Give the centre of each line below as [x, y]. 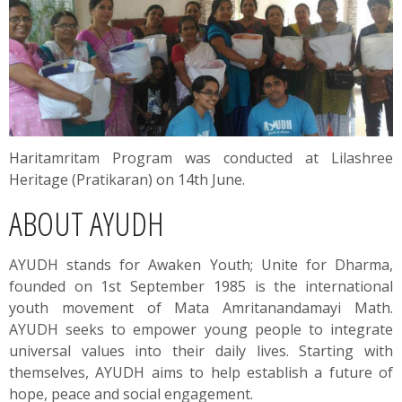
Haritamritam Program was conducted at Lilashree [201, 157]
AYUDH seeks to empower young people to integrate [201, 329]
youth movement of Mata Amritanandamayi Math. [201, 307]
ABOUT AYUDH [87, 223]
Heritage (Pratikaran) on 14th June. [127, 179]
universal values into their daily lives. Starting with [201, 350]
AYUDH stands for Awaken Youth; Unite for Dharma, [201, 264]
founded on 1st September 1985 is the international [201, 286]
